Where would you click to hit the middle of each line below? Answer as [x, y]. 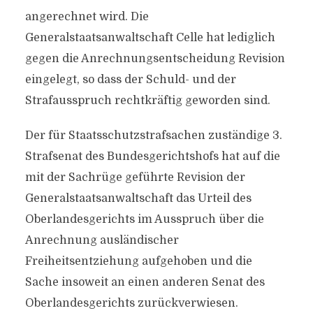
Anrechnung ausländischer [102, 240]
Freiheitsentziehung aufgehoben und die [138, 261]
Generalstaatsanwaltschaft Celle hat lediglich [150, 38]
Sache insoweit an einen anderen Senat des [145, 282]
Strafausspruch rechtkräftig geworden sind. [147, 101]
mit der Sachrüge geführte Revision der [135, 177]
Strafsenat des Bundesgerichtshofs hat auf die [152, 156]
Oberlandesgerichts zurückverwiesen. [131, 303]
